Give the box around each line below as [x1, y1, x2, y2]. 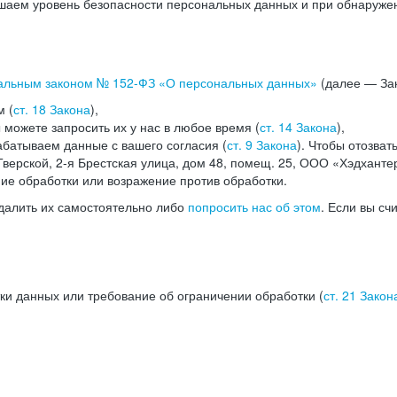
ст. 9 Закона [227, 136, 297, 153]
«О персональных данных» [155, 74, 317, 91]
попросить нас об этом [188, 198, 321, 215]
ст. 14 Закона [260, 118, 337, 136]
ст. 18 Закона [13, 100, 90, 118]
